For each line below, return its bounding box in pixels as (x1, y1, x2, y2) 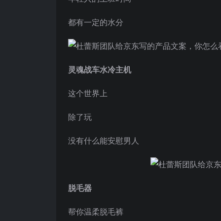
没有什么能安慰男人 (68, 135, 139, 146)
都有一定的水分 (68, 16, 123, 28)
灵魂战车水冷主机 (68, 64, 131, 75)
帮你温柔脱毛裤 (68, 206, 123, 217)
